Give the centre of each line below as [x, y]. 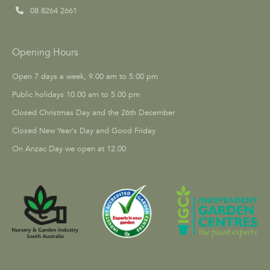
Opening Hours [45, 52]
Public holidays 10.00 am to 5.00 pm [76, 94]
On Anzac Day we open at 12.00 [69, 149]
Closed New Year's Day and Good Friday [84, 130]
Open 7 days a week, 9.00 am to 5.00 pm [85, 76]
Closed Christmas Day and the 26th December [93, 112]
